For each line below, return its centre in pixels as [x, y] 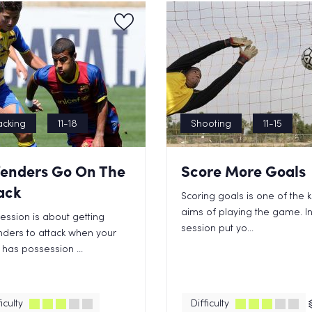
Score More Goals [243, 171]
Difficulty [210, 304]
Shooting [211, 124]
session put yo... [217, 229]
